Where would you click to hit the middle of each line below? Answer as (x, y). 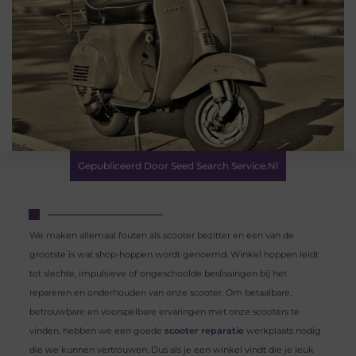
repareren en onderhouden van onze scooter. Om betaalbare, (160, 293)
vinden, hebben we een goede (97, 331)
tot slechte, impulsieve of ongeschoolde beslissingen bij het (158, 274)
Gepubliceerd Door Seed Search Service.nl (178, 166)
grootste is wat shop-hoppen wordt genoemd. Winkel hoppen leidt (174, 255)
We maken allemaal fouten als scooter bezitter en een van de (161, 236)
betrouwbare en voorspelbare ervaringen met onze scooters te (164, 312)
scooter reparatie (204, 331)
